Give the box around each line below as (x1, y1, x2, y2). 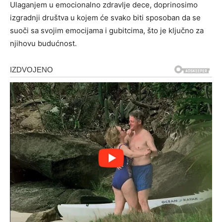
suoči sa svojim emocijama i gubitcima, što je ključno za (10, 26, 204, 36)
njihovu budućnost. (10, 39, 77, 49)
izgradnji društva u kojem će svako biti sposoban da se (10, 13, 201, 23)
